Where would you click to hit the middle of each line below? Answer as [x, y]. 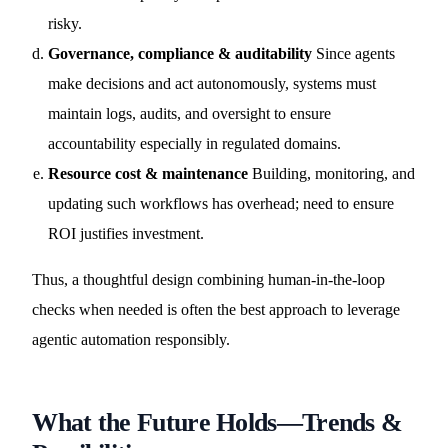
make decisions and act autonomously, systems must [212, 83]
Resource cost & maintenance [148, 173]
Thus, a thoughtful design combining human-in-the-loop [209, 279]
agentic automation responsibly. [131, 339]
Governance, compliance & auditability [180, 53]
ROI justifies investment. [126, 233]
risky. [65, 23]
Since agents [354, 53]
